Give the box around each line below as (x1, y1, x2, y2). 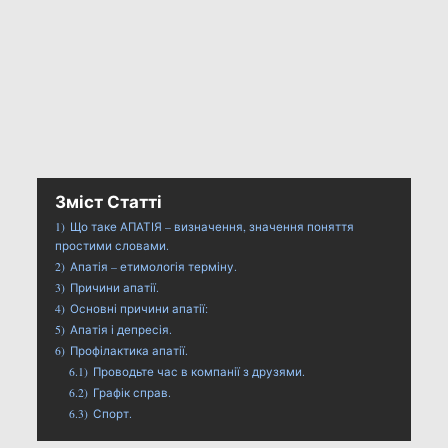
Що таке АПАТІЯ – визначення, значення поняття (69, 218, 354, 234)
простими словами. (54, 237, 169, 253)
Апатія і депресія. (69, 321, 172, 337)
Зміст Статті (54, 188, 162, 214)
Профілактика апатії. (69, 342, 188, 358)
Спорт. (92, 405, 132, 421)
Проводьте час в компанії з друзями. (92, 363, 305, 379)
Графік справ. (92, 384, 171, 400)
